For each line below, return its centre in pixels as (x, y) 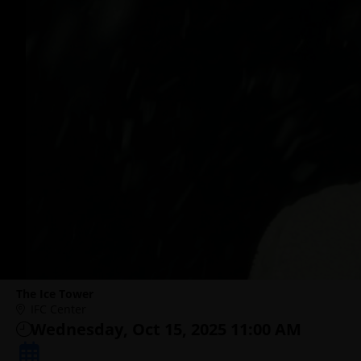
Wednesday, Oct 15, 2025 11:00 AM (166, 329)
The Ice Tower (55, 294)
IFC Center (58, 309)
